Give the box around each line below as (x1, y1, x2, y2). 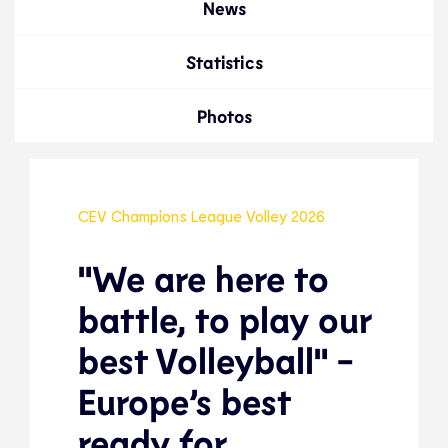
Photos (196, 105, 252, 127)
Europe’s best (78, 379, 290, 422)
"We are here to (78, 256, 329, 299)
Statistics (185, 51, 263, 73)
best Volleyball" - (78, 338, 353, 381)
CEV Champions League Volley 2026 (78, 206, 325, 225)
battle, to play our (78, 297, 370, 340)
